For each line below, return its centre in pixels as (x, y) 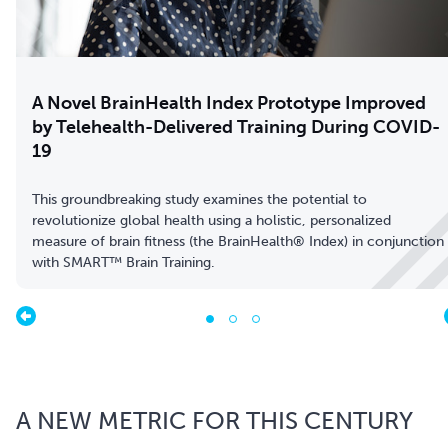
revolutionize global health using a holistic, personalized (211, 220)
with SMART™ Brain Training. (123, 262)
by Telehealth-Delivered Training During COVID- (236, 126)
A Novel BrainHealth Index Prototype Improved (229, 102)
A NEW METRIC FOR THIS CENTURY (214, 420)
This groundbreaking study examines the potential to (199, 199)
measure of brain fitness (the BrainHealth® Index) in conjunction (238, 241)
